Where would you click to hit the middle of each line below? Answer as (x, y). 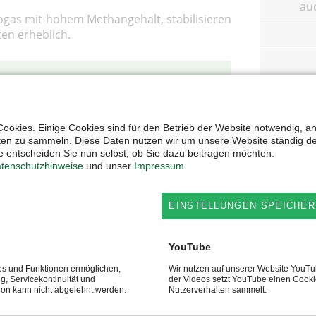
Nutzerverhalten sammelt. (218, 290)
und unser (109, 165)
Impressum (159, 165)
